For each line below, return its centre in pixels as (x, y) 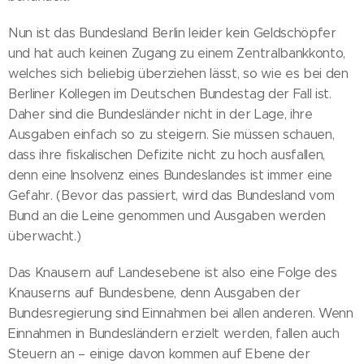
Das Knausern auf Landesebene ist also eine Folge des (173, 272)
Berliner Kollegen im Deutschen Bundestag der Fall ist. (170, 93)
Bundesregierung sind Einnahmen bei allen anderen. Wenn (181, 313)
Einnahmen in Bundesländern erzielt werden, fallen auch (174, 333)
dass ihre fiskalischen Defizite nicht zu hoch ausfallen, (167, 154)
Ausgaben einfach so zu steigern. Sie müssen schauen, (171, 134)
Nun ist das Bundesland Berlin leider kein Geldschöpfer (172, 32)
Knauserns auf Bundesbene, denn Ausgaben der (154, 292)
